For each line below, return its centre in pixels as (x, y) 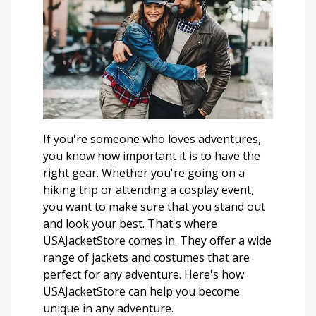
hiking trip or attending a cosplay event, (148, 190)
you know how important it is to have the (152, 156)
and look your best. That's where (130, 224)
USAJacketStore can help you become (141, 292)
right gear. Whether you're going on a (144, 173)
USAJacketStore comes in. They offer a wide (157, 241)
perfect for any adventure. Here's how (144, 275)
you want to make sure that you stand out (154, 207)
